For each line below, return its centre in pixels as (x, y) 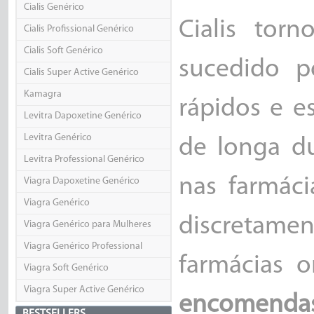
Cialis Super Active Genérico (81, 73)
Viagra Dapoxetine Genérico (81, 182)
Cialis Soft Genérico (63, 51)
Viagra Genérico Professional (83, 247)
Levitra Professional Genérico (84, 160)
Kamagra (42, 95)
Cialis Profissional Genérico (78, 29)
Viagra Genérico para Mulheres (87, 225)
